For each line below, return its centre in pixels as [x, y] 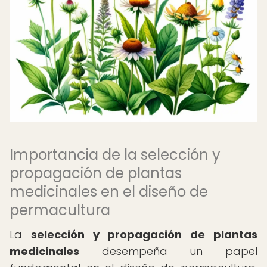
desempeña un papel [168, 251]
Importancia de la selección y [115, 155]
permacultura [60, 210]
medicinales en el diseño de [109, 192]
